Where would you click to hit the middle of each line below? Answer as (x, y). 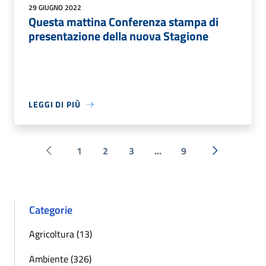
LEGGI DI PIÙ (55, 104)
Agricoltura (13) (61, 234)
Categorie (51, 210)
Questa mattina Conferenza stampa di (123, 22)
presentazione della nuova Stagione (118, 36)
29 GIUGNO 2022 (55, 8)
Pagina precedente (86, 157)
